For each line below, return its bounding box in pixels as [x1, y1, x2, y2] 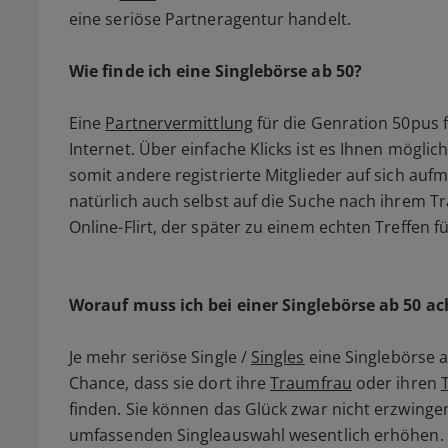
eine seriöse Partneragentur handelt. [69, 8, 351, 31]
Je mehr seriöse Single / [69, 346, 252, 369]
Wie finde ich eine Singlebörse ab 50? [69, 60, 362, 83]
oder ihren [351, 372, 441, 395]
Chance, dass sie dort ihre [69, 372, 271, 395]
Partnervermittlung [105, 112, 253, 135]
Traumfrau [270, 372, 352, 395]
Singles [251, 346, 305, 369]
